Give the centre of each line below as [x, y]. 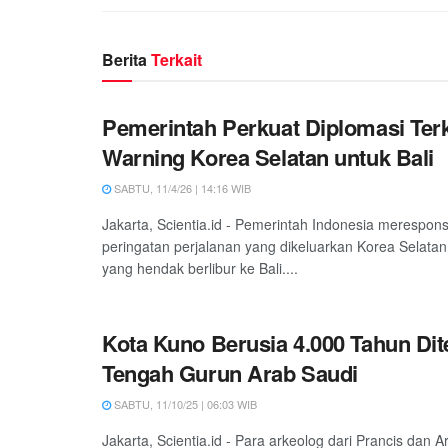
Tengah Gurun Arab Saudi [230, 372]
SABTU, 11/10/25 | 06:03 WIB [184, 403]
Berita [126, 59]
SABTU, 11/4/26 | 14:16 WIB [181, 187]
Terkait [176, 59]
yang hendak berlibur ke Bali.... [200, 267]
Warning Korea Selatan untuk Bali [268, 156]
